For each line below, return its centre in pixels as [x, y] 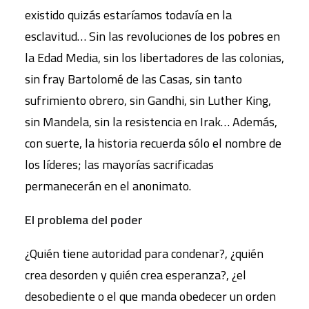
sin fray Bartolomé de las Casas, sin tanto [133, 79]
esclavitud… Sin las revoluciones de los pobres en [152, 36]
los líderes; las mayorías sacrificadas [119, 164]
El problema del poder [84, 219]
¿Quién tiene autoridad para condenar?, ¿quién [144, 253]
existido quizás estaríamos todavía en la [128, 14]
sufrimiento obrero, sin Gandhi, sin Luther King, [148, 100]
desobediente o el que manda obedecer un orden [150, 296]
